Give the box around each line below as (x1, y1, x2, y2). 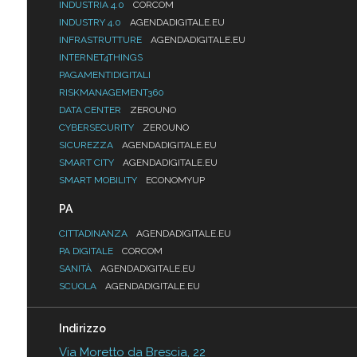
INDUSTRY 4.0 (58, 17, 124, 29)
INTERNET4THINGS (58, 52, 143, 64)
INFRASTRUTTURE (58, 34, 144, 46)
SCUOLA (58, 280, 99, 292)
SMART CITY (58, 157, 116, 169)
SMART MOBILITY (58, 175, 139, 186)
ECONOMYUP (145, 175, 205, 186)
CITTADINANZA (58, 228, 130, 240)
